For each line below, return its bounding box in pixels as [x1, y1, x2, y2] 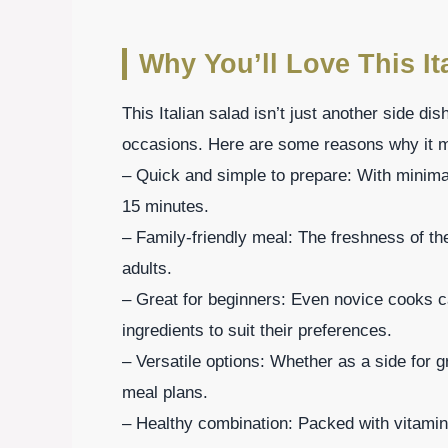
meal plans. [122, 382, 208, 402]
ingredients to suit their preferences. [122, 320, 392, 340]
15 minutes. [122, 196, 209, 216]
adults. [122, 258, 172, 278]
